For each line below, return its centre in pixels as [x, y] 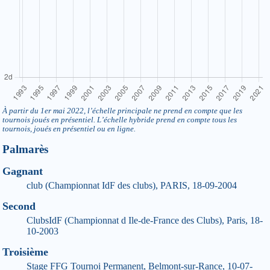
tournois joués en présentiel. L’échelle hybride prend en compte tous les [120, 120]
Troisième [25, 252]
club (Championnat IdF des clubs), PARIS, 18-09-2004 [132, 186]
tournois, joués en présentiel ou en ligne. [69, 129]
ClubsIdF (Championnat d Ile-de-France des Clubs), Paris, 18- [145, 221]
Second [19, 206]
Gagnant [23, 171]
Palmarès [25, 149]
